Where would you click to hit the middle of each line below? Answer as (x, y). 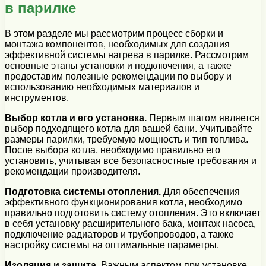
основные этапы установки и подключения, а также (118, 65)
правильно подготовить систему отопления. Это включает (133, 213)
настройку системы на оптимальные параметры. (112, 245)
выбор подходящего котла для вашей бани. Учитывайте (129, 128)
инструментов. (37, 97)
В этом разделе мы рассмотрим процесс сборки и (114, 33)
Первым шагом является (203, 118)
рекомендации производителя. (72, 171)
